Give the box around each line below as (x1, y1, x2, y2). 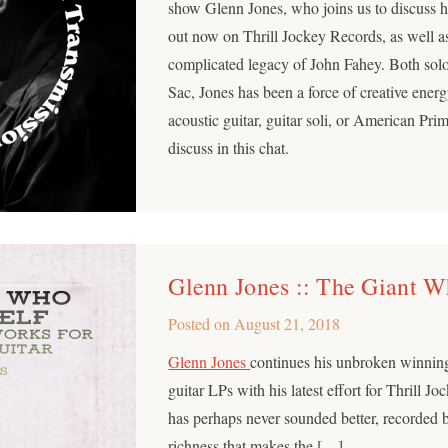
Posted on (168, 312, 235, 334)
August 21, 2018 (234, 312, 341, 334)
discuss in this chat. (168, 136, 290, 158)
